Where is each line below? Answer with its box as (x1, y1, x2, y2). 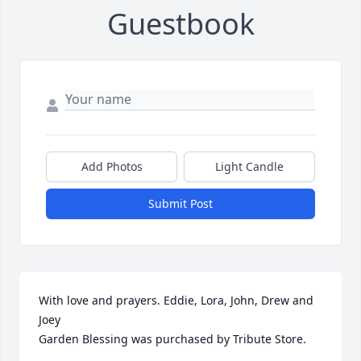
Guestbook (106, 4, 255, 44)
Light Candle (215, 159, 284, 175)
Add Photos (81, 159, 143, 175)
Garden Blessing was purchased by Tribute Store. (39, 331, 306, 347)
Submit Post (148, 196, 213, 212)
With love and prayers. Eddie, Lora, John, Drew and (39, 293, 313, 309)
